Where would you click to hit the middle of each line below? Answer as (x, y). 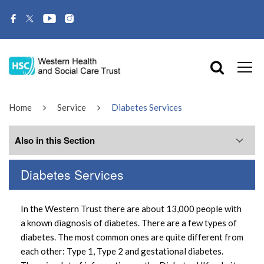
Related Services (70, 182)
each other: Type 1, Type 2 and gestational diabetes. (122, 251)
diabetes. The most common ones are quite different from (132, 237)
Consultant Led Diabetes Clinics (86, 245)
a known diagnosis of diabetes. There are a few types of (129, 222)
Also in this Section (55, 140)
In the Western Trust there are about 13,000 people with (131, 208)
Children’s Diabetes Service (77, 213)
